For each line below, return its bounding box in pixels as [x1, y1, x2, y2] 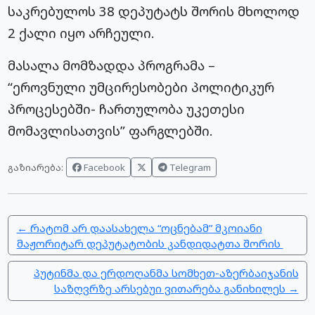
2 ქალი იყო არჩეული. [8, 24, 155, 42]
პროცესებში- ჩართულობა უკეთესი [8, 100, 245, 118]
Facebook [81, 160, 125, 174]
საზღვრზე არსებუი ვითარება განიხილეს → [53, 281, 299, 296]
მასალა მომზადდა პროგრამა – [8, 56, 216, 75]
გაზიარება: [8, 161, 64, 174]
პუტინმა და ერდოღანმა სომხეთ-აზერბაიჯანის [33, 266, 299, 281]
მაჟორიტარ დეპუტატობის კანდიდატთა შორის [16, 236, 283, 250]
